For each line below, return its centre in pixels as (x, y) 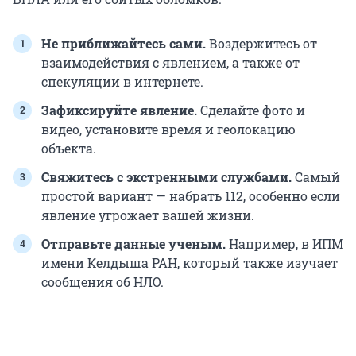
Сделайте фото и (251, 110)
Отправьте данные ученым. (133, 244)
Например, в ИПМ (284, 244)
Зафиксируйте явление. (119, 110)
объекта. (69, 149)
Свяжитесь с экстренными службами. (166, 177)
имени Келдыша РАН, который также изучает (190, 263)
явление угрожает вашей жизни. (148, 215)
